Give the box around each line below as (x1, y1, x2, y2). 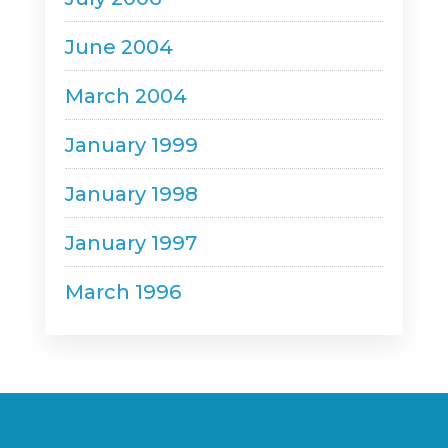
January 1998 (64, 182, 198, 206)
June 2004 (64, 35, 173, 59)
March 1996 (64, 280, 181, 304)
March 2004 (64, 84, 187, 108)
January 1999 (64, 133, 198, 157)
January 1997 (64, 231, 197, 255)
